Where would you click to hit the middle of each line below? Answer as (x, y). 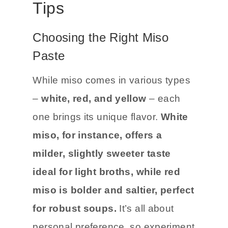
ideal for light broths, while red (107, 172)
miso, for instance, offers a (97, 135)
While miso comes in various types (112, 80)
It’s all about (147, 209)
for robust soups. (76, 209)
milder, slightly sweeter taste (102, 154)
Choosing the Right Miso (101, 38)
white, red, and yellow (94, 99)
